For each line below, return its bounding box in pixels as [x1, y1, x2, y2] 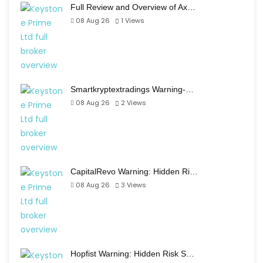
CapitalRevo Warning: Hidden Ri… [70, 167, 198, 176]
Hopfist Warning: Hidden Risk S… [70, 249, 194, 258]
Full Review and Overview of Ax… [70, 2, 195, 12]
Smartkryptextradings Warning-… [70, 85, 194, 94]
